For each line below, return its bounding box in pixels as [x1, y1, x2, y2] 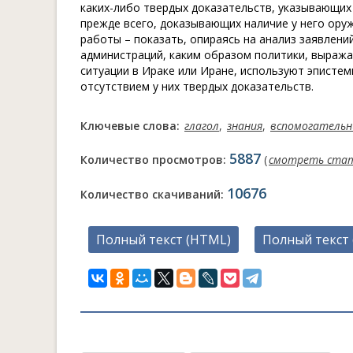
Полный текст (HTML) [96, 231, 231, 248]
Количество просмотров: [80, 152, 229, 167]
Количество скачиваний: [80, 187, 227, 202]
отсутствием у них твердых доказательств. [80, 79, 314, 94]
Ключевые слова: [80, 118, 183, 133]
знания [227, 118, 262, 133]
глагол [184, 118, 219, 133]
